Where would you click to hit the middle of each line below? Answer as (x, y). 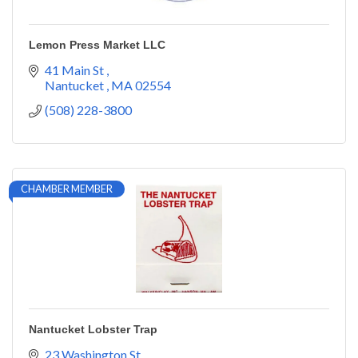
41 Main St (76, 70)
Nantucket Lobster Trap (93, 329)
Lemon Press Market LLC (97, 44)
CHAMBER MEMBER (67, 188)
